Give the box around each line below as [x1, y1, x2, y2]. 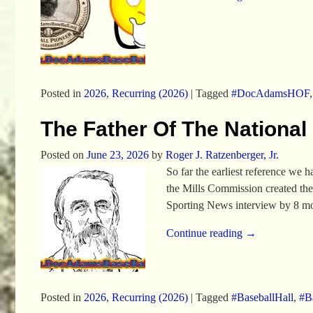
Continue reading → [166, 227, 257, 240]
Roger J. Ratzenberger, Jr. [165, 149, 279, 161]
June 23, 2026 [86, 149, 149, 161]
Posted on [40, 149, 87, 161]
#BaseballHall [231, 291, 293, 303]
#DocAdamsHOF [231, 87, 310, 99]
